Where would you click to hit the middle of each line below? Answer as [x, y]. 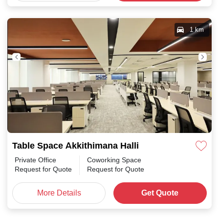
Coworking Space [114, 160]
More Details [59, 193]
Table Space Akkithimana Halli [76, 146]
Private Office [35, 160]
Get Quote [160, 193]
